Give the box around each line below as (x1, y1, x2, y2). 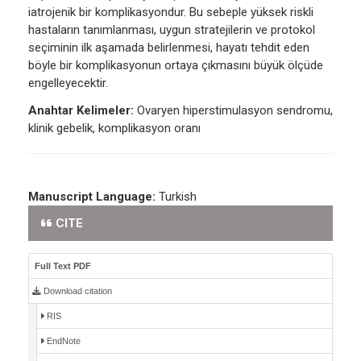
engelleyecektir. (28, 76, 108, 91)
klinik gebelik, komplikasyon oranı (28, 121, 201, 136)
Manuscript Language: (28, 189, 159, 205)
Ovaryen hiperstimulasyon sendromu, (134, 103, 333, 118)
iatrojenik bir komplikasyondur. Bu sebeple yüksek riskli (28, 5, 313, 20)
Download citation (41, 286, 112, 297)
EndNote (44, 336, 81, 346)
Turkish (159, 189, 197, 205)
